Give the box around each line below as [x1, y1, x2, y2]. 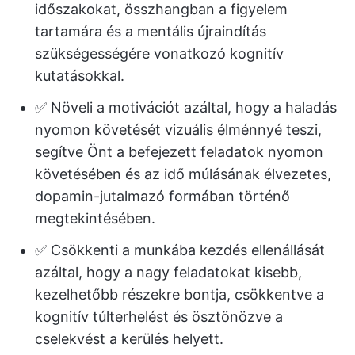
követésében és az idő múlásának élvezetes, [35, 166, 331, 182]
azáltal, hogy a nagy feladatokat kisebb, [35, 264, 302, 281]
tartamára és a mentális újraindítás [35, 23, 266, 40]
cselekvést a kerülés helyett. [35, 330, 223, 347]
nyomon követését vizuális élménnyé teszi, [35, 121, 322, 138]
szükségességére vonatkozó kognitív [35, 45, 284, 62]
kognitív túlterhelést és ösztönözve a [35, 308, 283, 325]
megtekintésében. [35, 210, 155, 227]
